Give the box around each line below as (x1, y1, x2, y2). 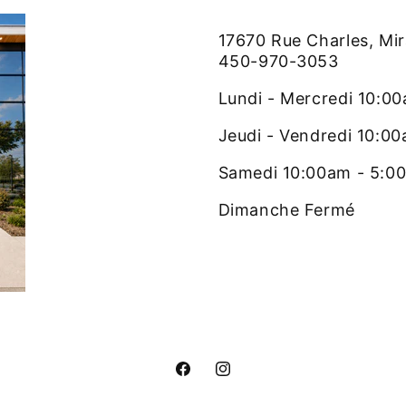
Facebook (172, 370, 244, 388)
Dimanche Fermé (217, 200, 355, 220)
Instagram (213, 370, 285, 388)
